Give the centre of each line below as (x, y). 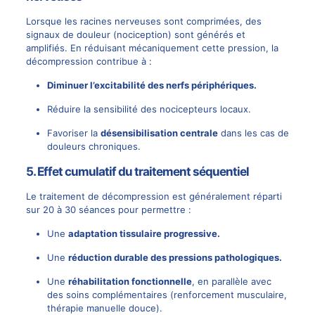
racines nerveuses (120, 21)
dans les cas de (253, 133)
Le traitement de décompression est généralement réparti (154, 197)
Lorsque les (53, 21)
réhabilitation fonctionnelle (130, 282)
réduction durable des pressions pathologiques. (175, 258)
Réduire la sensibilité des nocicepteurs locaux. (149, 109)
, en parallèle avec (231, 282)
